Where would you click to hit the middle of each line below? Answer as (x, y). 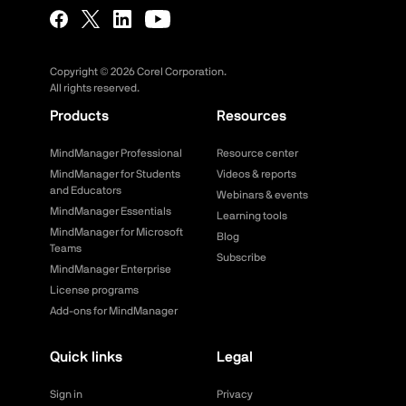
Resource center (257, 154)
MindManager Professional (116, 154)
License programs (94, 290)
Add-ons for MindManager (114, 311)
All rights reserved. (95, 88)
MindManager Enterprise (111, 270)
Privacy (235, 395)
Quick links (86, 358)
